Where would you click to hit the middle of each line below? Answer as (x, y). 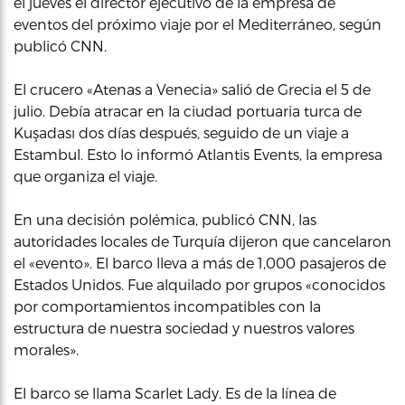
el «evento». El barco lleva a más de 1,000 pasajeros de (200, 263)
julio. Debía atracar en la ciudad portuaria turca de (188, 111)
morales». (46, 349)
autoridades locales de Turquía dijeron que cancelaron (202, 241)
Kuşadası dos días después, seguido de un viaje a (181, 132)
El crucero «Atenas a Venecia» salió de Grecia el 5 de (192, 89)
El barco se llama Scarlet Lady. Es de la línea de (175, 393)
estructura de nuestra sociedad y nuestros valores (184, 328)
